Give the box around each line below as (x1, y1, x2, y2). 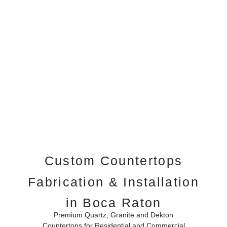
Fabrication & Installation (28, 174, 199, 189)
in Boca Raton (65, 196, 162, 210)
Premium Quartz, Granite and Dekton (54, 211, 173, 219)
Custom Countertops (44, 154, 183, 168)
